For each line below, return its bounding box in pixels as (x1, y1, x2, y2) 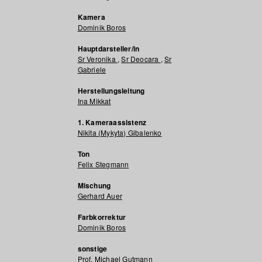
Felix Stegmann (77, 159, 129, 169)
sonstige (77, 243, 108, 254)
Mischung (77, 180, 111, 191)
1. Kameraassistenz (77, 117, 147, 127)
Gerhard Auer (77, 191, 122, 201)
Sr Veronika (77, 54, 118, 64)
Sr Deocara (121, 54, 161, 64)
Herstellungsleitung (77, 85, 145, 96)
